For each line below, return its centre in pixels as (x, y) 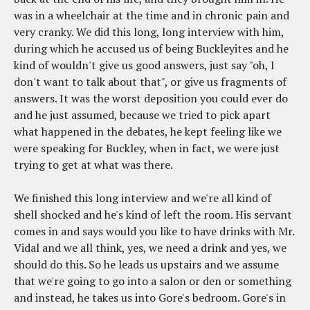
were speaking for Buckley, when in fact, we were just (147, 148)
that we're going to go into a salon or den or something (153, 281)
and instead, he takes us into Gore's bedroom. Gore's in (150, 298)
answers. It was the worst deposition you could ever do (151, 99)
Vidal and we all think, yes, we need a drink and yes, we (150, 248)
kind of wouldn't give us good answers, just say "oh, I (144, 65)
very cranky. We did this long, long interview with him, (149, 32)
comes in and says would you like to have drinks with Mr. (154, 231)
